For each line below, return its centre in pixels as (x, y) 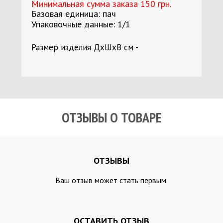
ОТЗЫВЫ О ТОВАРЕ (111, 117)
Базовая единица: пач (73, 14)
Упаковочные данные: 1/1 (81, 24)
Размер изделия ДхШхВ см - (85, 47)
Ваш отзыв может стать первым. (111, 180)
